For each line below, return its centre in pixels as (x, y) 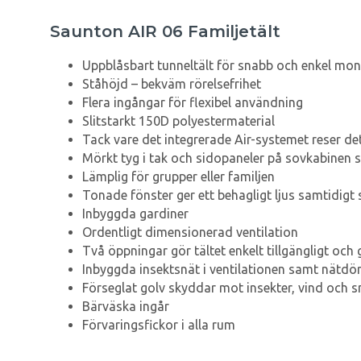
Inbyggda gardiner (137, 214)
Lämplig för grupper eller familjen (178, 177)
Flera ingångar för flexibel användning (193, 103)
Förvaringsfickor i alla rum (159, 325)
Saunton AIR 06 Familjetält (165, 32)
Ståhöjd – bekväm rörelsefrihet (172, 84)
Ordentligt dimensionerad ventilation (190, 232)
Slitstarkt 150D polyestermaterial (178, 121)
